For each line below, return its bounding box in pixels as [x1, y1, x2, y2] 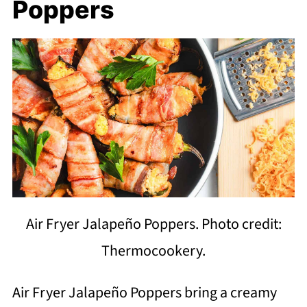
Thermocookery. [101, 240, 206, 262]
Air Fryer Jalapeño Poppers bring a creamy [12, 282, 277, 304]
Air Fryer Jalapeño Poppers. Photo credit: [25, 213, 282, 236]
